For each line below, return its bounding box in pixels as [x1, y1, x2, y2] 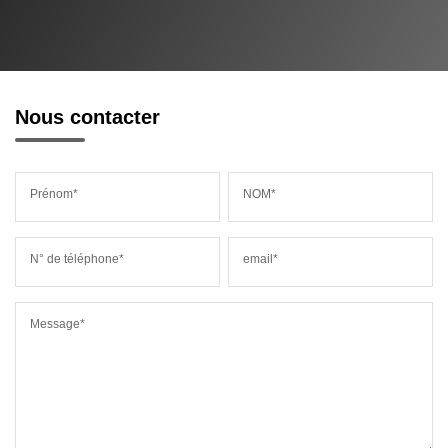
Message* [30, 316, 85, 331]
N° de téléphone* [30, 251, 124, 266]
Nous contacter [15, 105, 160, 128]
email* [243, 251, 279, 266]
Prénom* [30, 186, 78, 201]
